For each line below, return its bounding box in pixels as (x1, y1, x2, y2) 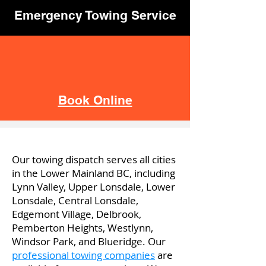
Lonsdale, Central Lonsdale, (12, 194, 138, 207)
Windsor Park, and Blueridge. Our (12, 235, 166, 248)
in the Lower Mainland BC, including (12, 166, 175, 180)
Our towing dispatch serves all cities (12, 153, 176, 166)
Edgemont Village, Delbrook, (12, 207, 141, 221)
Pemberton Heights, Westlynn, (12, 221, 153, 235)
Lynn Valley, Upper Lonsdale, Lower (12, 180, 175, 194)
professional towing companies (12, 248, 155, 262)
